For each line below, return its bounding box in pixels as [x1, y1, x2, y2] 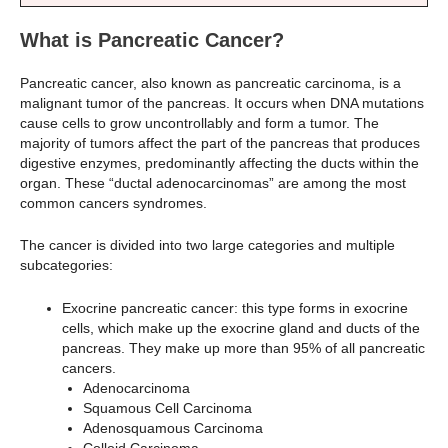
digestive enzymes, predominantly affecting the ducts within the [20, 155, 419, 172]
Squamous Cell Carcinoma [83, 399, 252, 416]
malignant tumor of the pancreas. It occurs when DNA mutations [20, 95, 424, 112]
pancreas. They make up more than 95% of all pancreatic [62, 339, 425, 356]
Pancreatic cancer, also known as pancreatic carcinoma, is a [20, 75, 401, 92]
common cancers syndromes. [20, 195, 211, 212]
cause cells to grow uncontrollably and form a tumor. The [20, 115, 379, 132]
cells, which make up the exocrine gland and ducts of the [62, 319, 420, 336]
